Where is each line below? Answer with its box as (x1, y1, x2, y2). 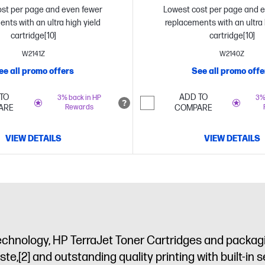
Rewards (64, 103, 93, 112)
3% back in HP (57, 93, 101, 102)
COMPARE (174, 103, 212, 113)
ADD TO (179, 92, 208, 102)
